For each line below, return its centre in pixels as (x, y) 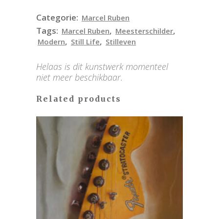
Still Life (85, 41)
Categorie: (58, 17)
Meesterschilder (144, 31)
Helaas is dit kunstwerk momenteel (102, 66)
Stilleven (121, 41)
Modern (51, 41)
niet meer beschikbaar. (79, 77)
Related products (79, 99)
